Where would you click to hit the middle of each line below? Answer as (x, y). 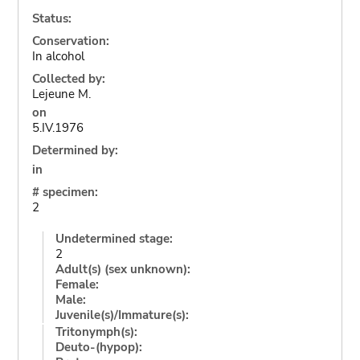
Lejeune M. (61, 94)
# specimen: (65, 192)
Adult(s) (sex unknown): (123, 269)
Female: (77, 284)
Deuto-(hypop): (98, 347)
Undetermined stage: (114, 238)
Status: (51, 18)
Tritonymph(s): (96, 331)
